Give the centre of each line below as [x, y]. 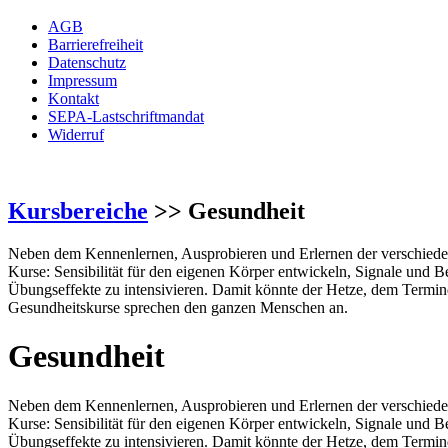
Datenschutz [87, 62]
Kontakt [73, 98]
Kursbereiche [78, 210]
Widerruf [76, 134]
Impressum [82, 80]
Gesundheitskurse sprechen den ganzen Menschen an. [178, 307]
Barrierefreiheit [95, 44]
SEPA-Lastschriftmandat [126, 116]
